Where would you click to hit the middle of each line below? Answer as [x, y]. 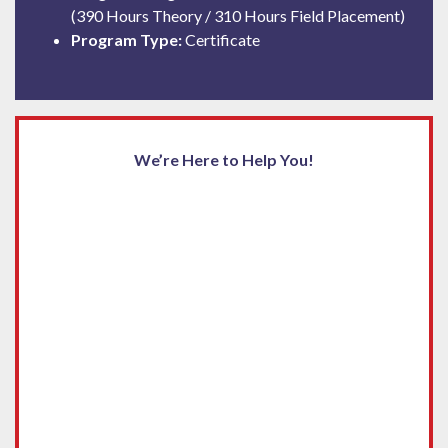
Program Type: [126, 39]
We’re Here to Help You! [224, 159]
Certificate [221, 39]
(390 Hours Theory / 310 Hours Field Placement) [238, 15]
